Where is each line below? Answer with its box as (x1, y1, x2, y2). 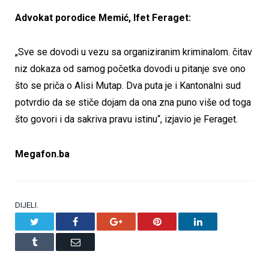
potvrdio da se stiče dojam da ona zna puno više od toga (15, 97, 251, 109)
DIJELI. (15, 200, 38, 210)
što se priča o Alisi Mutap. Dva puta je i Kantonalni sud (15, 80, 241, 92)
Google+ (122, 216, 156, 226)
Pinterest (160, 216, 193, 226)
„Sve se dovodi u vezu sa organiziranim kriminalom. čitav (15, 46, 252, 58)
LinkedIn (201, 216, 237, 226)
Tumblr (37, 236, 64, 246)
